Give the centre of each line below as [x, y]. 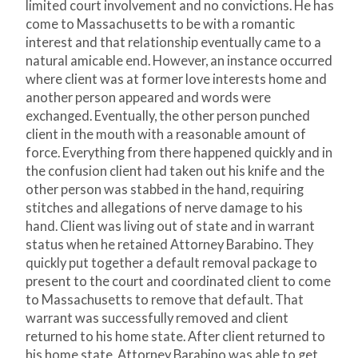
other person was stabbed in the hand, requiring [165, 190]
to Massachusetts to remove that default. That [165, 300]
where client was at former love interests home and [176, 80]
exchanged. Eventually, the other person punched [168, 116]
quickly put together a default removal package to [171, 263]
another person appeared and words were [148, 98]
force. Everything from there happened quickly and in [179, 153]
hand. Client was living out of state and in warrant [170, 227]
